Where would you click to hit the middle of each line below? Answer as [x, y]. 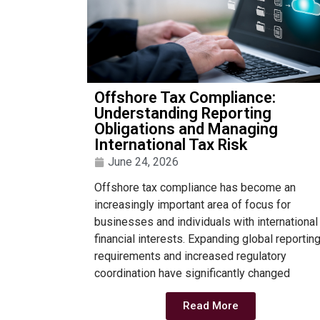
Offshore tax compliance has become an [195, 187]
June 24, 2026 [143, 162]
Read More [211, 306]
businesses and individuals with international [206, 222]
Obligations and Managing [186, 129]
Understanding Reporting [183, 113]
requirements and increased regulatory [190, 256]
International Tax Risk [171, 145]
